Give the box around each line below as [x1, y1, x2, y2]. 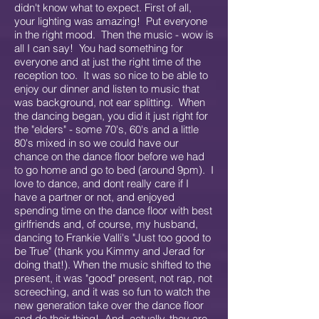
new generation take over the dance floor [14, 298, 204, 312]
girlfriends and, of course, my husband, [14, 217, 198, 231]
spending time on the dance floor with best [14, 204, 212, 217]
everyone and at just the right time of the [14, 55, 201, 68]
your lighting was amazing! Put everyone [14, 14, 207, 28]
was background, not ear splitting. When [14, 95, 205, 109]
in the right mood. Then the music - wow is [14, 28, 214, 41]
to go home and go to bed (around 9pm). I [14, 163, 214, 177]
